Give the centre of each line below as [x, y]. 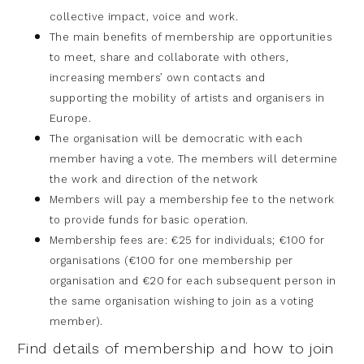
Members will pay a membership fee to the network [192, 199]
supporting [80, 97]
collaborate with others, [223, 57]
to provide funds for [106, 219]
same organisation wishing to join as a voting [192, 301]
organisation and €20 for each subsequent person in [193, 280]
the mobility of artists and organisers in [217, 97]
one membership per [235, 260]
